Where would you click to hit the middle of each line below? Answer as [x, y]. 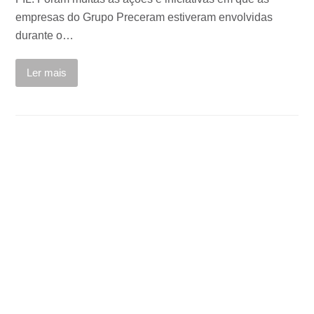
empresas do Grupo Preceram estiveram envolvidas [144, 17]
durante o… [45, 35]
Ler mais [47, 73]
